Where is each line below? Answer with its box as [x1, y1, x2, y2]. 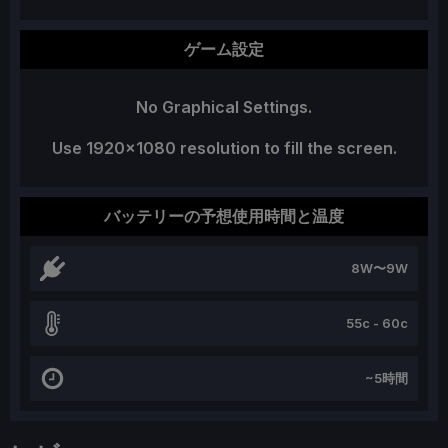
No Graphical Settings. [136, 97, 312, 118]
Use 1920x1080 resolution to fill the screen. [51, 138, 397, 159]
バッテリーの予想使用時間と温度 [104, 205, 344, 229]
